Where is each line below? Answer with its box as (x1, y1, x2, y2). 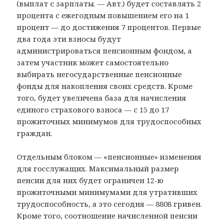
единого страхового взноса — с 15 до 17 (17, 104, 169, 114)
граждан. (17, 128, 53, 138)
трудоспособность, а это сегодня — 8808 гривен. (17, 198, 202, 209)
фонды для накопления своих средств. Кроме (17, 81, 193, 91)
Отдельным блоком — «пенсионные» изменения (17, 151, 202, 162)
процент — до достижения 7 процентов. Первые (17, 22, 201, 32)
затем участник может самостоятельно (17, 57, 169, 67)
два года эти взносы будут (17, 33, 121, 44)
